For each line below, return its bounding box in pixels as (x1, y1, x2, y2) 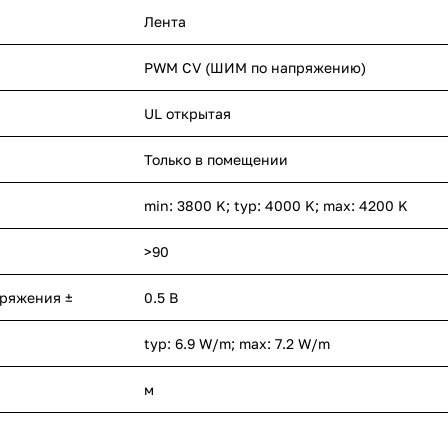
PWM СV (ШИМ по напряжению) (144, 59, 366, 77)
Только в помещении (144, 151, 288, 169)
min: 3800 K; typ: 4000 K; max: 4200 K (144, 197, 408, 215)
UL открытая (144, 105, 231, 123)
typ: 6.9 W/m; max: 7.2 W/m (144, 335, 330, 353)
